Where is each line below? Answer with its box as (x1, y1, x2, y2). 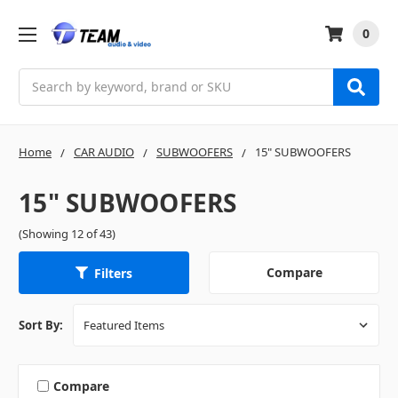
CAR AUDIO (74, 143, 134, 160)
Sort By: (19, 317, 63, 334)
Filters (94, 264, 132, 282)
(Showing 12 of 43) (19, 225, 115, 242)
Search (19, 68, 60, 86)
